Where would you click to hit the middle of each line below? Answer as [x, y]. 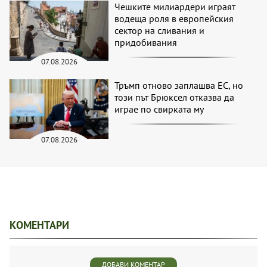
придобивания [146, 43]
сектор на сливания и [160, 31]
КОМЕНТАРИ [39, 225]
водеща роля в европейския [174, 19]
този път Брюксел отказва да [175, 97]
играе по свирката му [159, 109]
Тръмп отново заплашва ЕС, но [179, 85]
